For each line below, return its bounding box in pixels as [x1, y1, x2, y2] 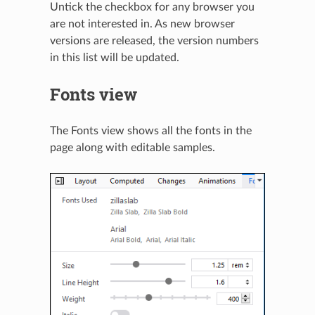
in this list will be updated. [49, 51, 179, 63]
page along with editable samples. [49, 141, 215, 153]
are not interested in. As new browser [49, 18, 235, 30]
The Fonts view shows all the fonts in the [49, 124, 252, 136]
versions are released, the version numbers [49, 34, 259, 46]
